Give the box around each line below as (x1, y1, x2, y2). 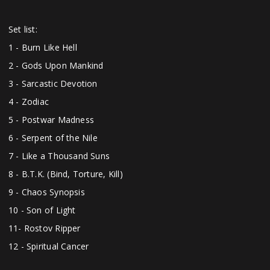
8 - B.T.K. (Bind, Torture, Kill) (8, 168, 123, 180)
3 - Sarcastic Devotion (8, 78, 98, 90)
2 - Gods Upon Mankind (8, 60, 104, 72)
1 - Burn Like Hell (8, 42, 77, 54)
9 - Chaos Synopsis (8, 186, 87, 198)
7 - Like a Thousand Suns (8, 150, 110, 162)
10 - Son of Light (8, 204, 76, 216)
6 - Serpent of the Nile (8, 132, 98, 144)
